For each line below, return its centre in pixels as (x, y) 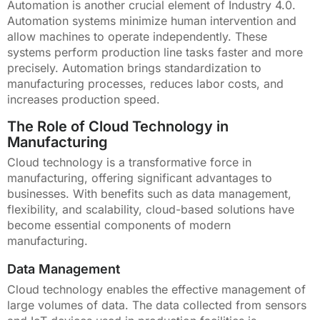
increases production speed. (84, 99)
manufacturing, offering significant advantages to (140, 177)
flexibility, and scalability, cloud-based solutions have (151, 209)
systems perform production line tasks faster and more (155, 52)
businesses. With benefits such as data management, (149, 193)
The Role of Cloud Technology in (118, 126)
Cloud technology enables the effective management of (156, 289)
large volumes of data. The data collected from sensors (157, 305)
